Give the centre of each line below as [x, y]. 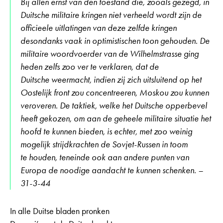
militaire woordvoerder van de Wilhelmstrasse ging [110, 54]
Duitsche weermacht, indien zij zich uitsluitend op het [111, 79]
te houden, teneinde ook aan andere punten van [105, 157]
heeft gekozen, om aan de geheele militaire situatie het [116, 118]
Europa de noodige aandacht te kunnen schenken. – [112, 170]
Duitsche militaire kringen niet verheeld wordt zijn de [111, 15]
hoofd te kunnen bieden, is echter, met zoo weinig [106, 131]
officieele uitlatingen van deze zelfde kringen [99, 28]
